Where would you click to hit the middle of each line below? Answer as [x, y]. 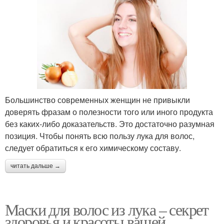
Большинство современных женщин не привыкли [97, 100]
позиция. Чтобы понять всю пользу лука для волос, [100, 136]
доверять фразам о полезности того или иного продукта [109, 112]
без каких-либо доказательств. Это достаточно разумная [110, 124]
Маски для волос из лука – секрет [107, 209]
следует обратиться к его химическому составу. [93, 148]
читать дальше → [35, 166]
